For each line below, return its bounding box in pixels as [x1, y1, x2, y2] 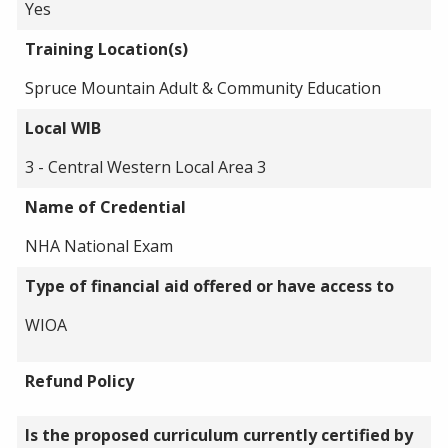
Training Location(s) [25, 37, 188, 60]
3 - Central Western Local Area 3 [25, 155, 266, 178]
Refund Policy [25, 369, 134, 392]
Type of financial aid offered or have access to [25, 274, 394, 297]
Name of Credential [25, 195, 186, 218]
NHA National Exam [25, 234, 173, 257]
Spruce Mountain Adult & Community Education [25, 76, 381, 99]
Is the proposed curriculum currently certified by [25, 423, 413, 446]
